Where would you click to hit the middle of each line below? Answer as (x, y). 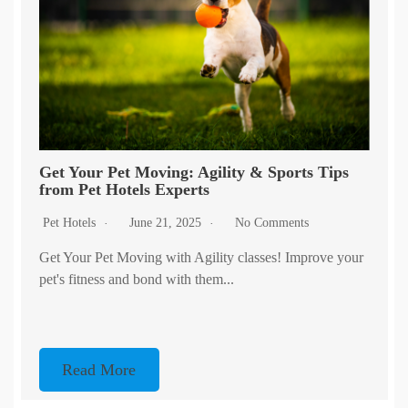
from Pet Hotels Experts (124, 190)
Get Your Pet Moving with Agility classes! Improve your (201, 258)
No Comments (271, 223)
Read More (99, 370)
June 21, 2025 (167, 223)
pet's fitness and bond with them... (136, 280)
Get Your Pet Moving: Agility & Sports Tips (194, 173)
